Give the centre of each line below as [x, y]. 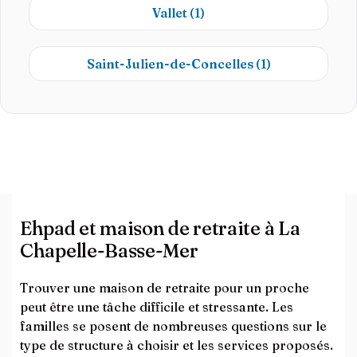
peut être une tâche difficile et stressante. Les [157, 307]
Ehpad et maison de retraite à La [160, 228]
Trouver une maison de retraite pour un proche [165, 288]
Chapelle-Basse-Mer [109, 251]
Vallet [171, 13]
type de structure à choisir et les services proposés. [177, 345]
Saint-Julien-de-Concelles [171, 64]
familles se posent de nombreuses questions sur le [173, 326]
